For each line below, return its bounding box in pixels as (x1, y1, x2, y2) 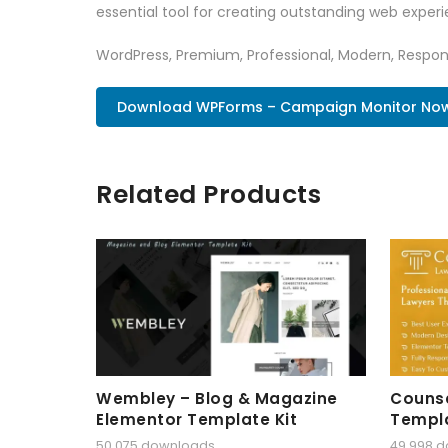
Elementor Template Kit (96, 408, 297, 430)
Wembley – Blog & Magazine (96, 387, 338, 409)
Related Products (96, 176, 321, 212)
